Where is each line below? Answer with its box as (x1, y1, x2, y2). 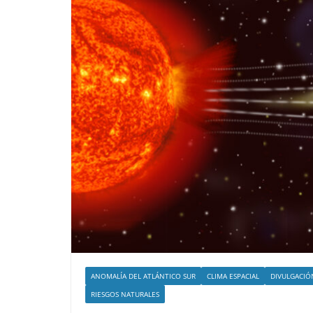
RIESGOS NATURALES (91, 289, 159, 299)
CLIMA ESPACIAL (207, 270, 259, 281)
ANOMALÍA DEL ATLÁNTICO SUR (91, 270, 196, 281)
